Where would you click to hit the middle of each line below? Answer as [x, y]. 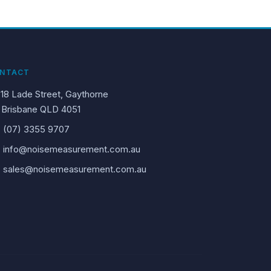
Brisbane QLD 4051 [41, 109]
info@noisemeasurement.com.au [72, 149]
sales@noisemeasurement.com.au [75, 169]
